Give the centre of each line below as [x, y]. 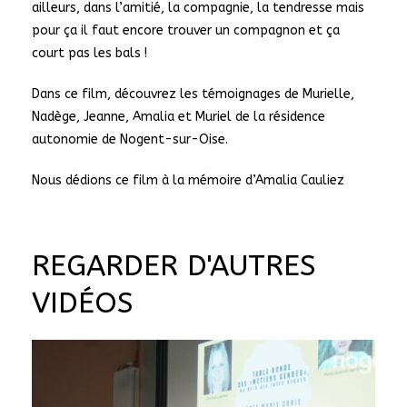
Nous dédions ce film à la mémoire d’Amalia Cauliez [188, 181]
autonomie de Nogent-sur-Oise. [132, 140]
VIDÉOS [83, 303]
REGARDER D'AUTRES [174, 266]
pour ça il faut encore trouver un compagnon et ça [186, 31]
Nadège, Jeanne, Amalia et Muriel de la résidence [179, 117]
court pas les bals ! [91, 54]
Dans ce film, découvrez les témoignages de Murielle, [193, 94]
